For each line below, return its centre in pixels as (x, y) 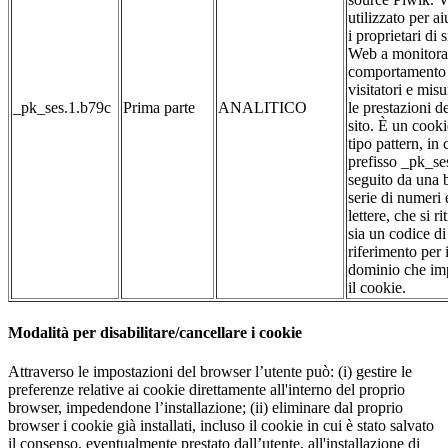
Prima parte (159, 108)
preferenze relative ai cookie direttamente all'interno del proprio (206, 389)
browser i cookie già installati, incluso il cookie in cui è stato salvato (221, 425)
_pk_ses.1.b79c (62, 108)
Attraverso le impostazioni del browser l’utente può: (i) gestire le (210, 371)
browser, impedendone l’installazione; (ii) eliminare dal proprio (205, 407)
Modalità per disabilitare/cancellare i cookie (155, 332)
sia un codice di (397, 234)
